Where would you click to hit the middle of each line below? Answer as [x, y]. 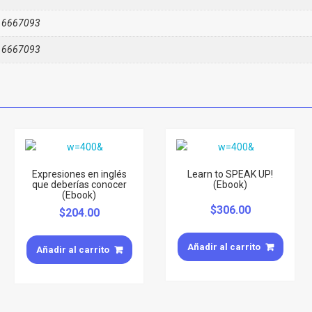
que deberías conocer [79, 184]
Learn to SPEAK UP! [231, 174]
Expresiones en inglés [79, 174]
